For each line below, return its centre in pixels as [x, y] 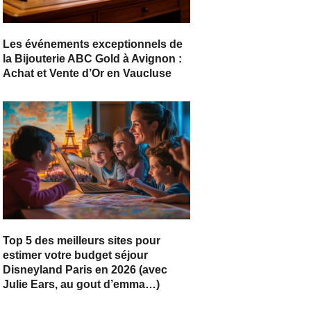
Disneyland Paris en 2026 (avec [85, 270]
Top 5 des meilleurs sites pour [82, 241]
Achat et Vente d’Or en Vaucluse [87, 74]
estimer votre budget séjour [75, 255]
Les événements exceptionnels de [93, 44]
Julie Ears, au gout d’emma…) [81, 285]
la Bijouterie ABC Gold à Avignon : [92, 59]
